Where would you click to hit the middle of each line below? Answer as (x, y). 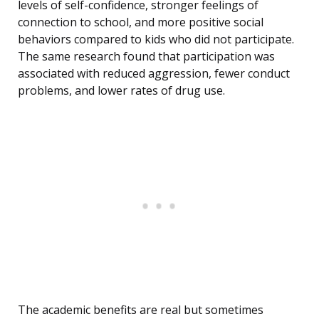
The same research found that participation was (146, 57)
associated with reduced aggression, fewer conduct (154, 74)
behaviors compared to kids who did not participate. (156, 40)
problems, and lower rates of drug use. (121, 91)
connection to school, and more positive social (141, 22)
